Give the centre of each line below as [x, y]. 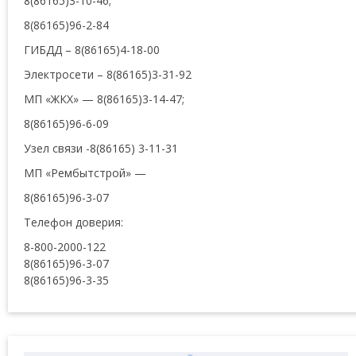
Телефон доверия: [74, 222]
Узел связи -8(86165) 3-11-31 [101, 148]
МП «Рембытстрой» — [85, 173]
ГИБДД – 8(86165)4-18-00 [92, 50]
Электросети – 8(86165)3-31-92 [108, 74]
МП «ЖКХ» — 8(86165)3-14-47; [104, 99]
